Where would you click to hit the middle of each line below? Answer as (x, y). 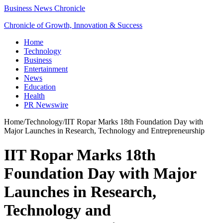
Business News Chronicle (45, 8)
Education (40, 87)
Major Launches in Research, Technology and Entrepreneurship (104, 131)
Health (34, 96)
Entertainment (46, 69)
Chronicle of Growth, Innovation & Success (73, 25)
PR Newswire (46, 105)
